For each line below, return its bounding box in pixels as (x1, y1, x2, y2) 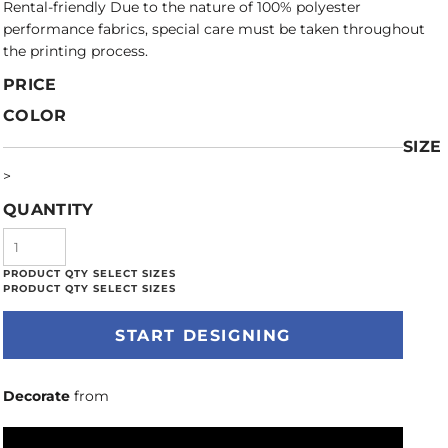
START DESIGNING (115, 326, 291, 346)
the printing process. (3, 42, 148, 60)
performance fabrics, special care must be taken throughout (3, 20, 425, 38)
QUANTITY (3, 200, 94, 219)
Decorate (3, 387, 70, 405)
